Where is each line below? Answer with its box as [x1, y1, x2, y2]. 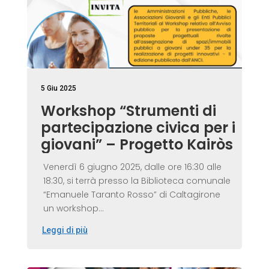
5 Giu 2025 [40, 83, 76, 92]
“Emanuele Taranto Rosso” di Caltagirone [43, 188, 220, 201]
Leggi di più [41, 225, 88, 235]
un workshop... [43, 202, 104, 214]
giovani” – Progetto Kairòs [40, 134, 233, 154]
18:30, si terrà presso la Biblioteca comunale [43, 174, 231, 187]
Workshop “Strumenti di [40, 100, 216, 121]
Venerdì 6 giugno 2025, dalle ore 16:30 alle [43, 160, 222, 173]
